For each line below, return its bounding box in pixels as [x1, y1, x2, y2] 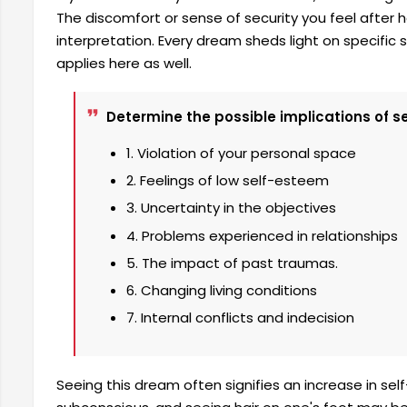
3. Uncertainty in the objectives [126, 198, 336, 218]
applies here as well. [56, 54, 192, 74]
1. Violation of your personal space [126, 143, 356, 163]
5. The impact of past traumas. [126, 253, 338, 273]
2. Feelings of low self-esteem [126, 171, 329, 191]
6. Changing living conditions [126, 281, 317, 301]
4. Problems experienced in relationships [126, 225, 398, 245]
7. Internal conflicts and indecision [126, 308, 354, 328]
